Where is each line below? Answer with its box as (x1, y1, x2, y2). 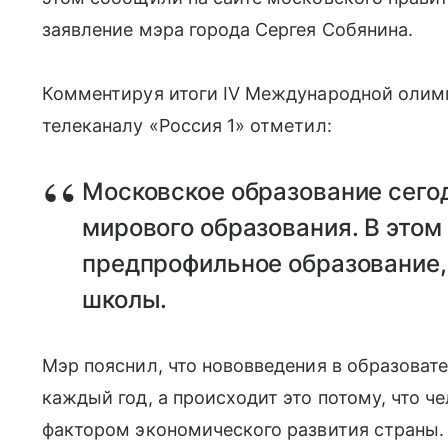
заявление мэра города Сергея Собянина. (42, 19, 414, 40)
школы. (82, 285, 168, 314)
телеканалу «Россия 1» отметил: (42, 115, 332, 136)
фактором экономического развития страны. (42, 419, 445, 440)
